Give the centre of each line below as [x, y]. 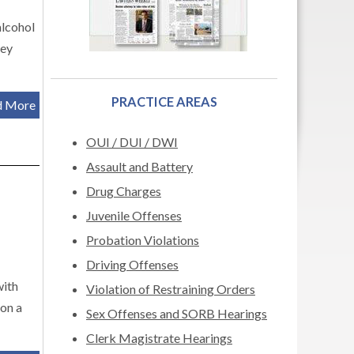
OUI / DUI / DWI [132, 142]
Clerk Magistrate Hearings [159, 338]
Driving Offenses [132, 264]
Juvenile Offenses [134, 215]
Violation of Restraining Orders [171, 289]
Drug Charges [124, 191]
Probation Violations [143, 240]
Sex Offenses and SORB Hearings [177, 313]
